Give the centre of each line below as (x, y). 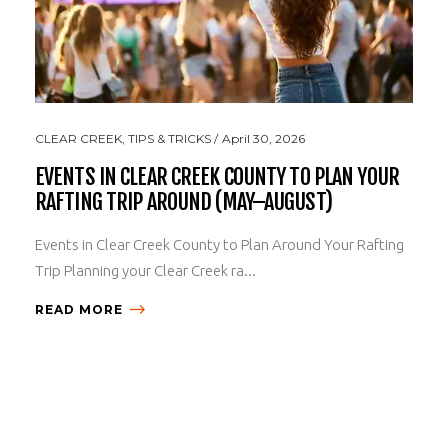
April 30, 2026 (263, 138)
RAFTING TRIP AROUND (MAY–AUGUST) (183, 201)
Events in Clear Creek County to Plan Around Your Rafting (219, 244)
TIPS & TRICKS (169, 138)
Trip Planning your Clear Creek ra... (145, 270)
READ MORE (79, 309)
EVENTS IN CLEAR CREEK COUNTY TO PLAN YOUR (217, 176)
